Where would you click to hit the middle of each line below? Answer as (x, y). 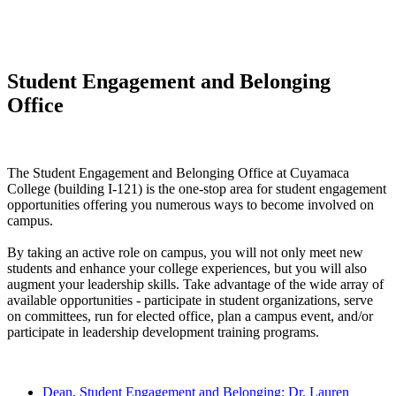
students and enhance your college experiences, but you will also (187, 268)
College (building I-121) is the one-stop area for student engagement (197, 188)
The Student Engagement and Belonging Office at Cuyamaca (178, 172)
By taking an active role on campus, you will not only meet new (185, 252)
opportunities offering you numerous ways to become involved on (190, 204)
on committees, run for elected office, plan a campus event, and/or (190, 316)
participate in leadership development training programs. (165, 331)
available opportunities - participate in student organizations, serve (190, 300)
